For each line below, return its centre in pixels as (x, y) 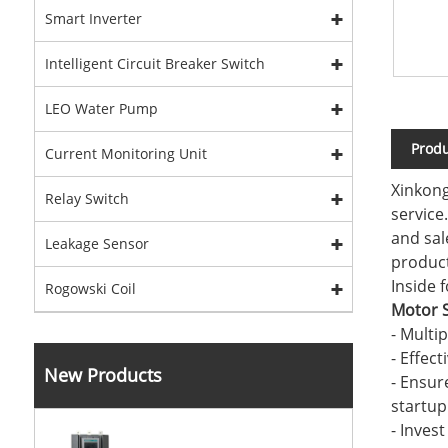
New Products (102, 375)
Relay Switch (86, 198)
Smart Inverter (93, 18)
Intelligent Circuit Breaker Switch (154, 63)
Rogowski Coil (90, 288)
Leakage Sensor (96, 243)
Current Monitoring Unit (125, 153)
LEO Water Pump (101, 108)
